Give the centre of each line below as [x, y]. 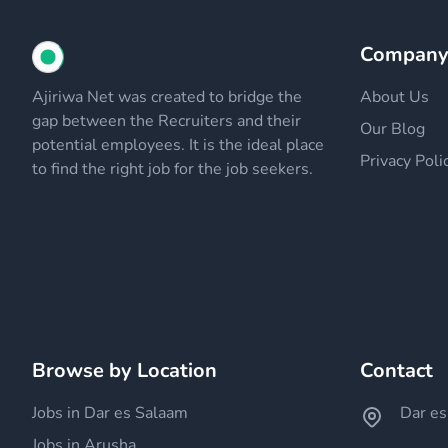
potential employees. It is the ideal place [178, 145]
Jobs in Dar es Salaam [110, 413]
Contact [396, 370]
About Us [394, 97]
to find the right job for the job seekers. [172, 169]
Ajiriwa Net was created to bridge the [167, 97]
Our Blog [392, 129]
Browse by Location [124, 370]
